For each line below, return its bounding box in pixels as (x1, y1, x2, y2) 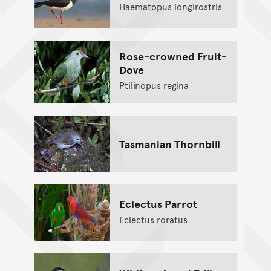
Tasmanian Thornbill (119, 136, 220, 152)
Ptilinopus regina (119, 79, 189, 92)
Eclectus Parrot (119, 195, 197, 211)
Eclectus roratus (119, 212, 188, 226)
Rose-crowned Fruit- (119, 48, 227, 64)
